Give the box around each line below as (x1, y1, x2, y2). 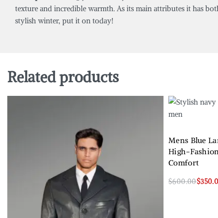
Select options (168, 186, 214, 196)
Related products (7, 68, 119, 87)
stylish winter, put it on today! (15, 16, 113, 25)
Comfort (168, 158, 199, 167)
